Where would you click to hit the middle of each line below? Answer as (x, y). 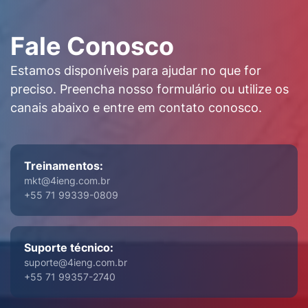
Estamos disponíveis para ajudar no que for (136, 70)
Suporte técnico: (69, 247)
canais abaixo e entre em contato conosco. (136, 107)
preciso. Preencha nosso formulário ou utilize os (150, 89)
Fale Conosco (92, 46)
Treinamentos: (64, 165)
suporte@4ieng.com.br (76, 262)
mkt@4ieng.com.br (67, 180)
